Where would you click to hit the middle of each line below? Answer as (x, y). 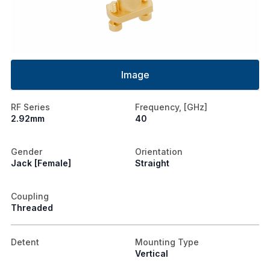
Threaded (32, 207)
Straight (152, 163)
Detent (25, 242)
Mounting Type (167, 242)
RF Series (30, 107)
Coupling (30, 196)
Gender (27, 151)
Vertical (152, 253)
